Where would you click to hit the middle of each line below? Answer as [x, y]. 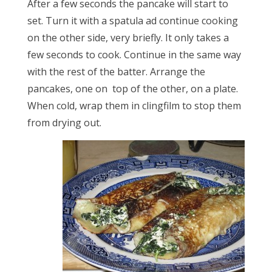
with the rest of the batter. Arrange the [116, 72]
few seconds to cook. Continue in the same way [134, 55]
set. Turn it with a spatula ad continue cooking [133, 21]
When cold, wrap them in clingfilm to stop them [134, 106]
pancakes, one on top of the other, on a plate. [133, 89]
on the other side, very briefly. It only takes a [128, 38]
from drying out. [64, 123]
